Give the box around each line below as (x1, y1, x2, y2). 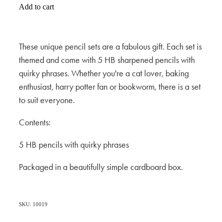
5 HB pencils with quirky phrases (19, 139, 129, 151)
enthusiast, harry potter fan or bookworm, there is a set (19, 81, 201, 93)
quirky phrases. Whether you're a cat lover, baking (19, 68, 189, 79)
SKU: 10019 (19, 201, 48, 208)
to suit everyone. (19, 95, 77, 106)
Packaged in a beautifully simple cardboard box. (19, 162, 183, 173)
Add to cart (19, 2, 54, 11)
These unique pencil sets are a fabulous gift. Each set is (19, 41, 202, 53)
